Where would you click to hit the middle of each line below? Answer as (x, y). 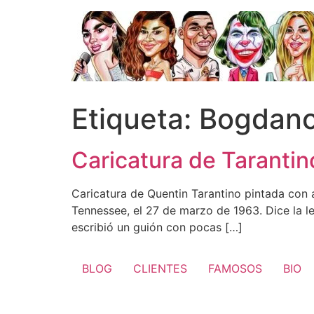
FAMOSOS (235, 269)
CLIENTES (160, 269)
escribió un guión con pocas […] (157, 227)
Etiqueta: (135, 119)
